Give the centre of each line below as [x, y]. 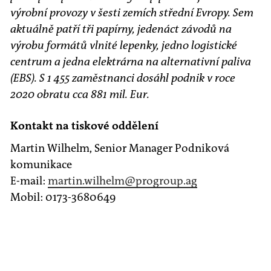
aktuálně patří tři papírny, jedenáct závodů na [121, 29]
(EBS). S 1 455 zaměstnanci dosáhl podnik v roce [123, 78]
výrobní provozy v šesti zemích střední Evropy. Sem [132, 13]
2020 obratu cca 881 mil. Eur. [80, 95]
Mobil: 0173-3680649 [63, 198]
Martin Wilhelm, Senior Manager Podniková [120, 149]
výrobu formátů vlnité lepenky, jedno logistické [124, 46]
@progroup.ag [161, 181]
